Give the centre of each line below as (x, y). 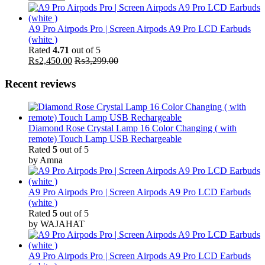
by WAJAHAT (56, 224)
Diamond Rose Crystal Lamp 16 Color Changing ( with (132, 128)
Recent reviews (40, 84)
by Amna (46, 160)
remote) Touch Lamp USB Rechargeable (105, 138)
